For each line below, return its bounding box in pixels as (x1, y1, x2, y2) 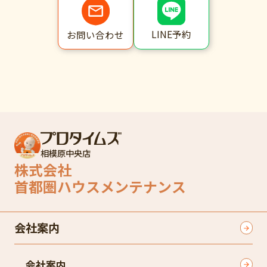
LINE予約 (151, 27, 192, 41)
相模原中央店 (41, 146, 91, 159)
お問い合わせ (67, 27, 125, 41)
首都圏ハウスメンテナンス (14, 175, 186, 197)
